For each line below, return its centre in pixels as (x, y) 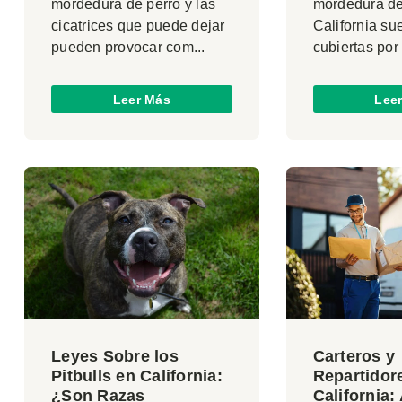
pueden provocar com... (128, 48)
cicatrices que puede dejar (138, 26)
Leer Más (141, 99)
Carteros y (354, 357)
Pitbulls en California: (137, 376)
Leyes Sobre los (115, 357)
